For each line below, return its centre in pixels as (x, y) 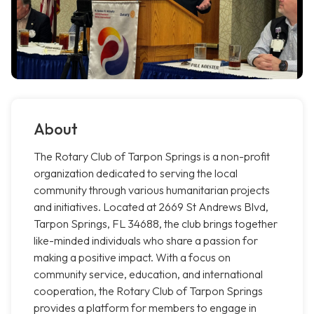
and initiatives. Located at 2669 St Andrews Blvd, (151, 207)
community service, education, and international (148, 274)
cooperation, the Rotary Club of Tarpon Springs (148, 291)
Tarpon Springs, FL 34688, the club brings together (156, 224)
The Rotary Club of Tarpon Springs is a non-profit (152, 157)
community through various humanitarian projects (152, 190)
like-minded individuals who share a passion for (146, 241)
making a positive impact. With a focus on (132, 258)
